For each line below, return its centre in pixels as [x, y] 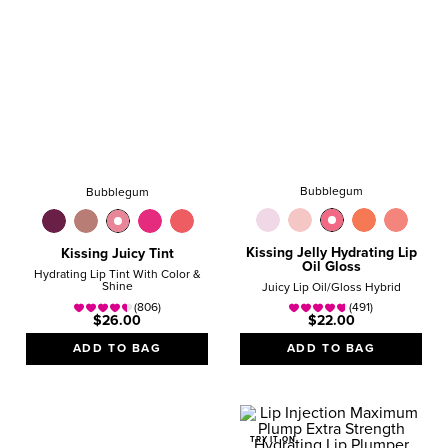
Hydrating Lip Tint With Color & [117, 275]
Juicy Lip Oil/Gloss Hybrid [331, 288]
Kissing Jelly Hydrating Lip [331, 253]
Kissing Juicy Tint [117, 254]
